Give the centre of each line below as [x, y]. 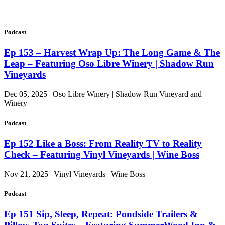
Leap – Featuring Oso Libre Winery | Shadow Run [109, 64]
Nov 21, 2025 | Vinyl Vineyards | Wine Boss [75, 174]
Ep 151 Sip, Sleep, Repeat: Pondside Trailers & [101, 214]
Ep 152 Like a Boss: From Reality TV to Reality [103, 144]
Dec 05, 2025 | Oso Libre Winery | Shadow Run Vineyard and [103, 94]
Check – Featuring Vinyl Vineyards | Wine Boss [102, 155]
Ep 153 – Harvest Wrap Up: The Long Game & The [112, 53]
